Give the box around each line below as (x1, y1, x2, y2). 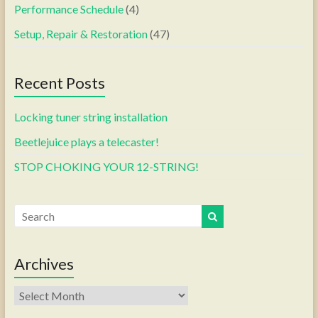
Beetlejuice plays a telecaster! (13, 135, 159, 148)
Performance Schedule (13, 2, 124, 16)
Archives (13, 253, 74, 273)
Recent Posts (13, 73, 105, 92)
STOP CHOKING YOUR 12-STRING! (13, 160, 199, 173)
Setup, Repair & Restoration (13, 27, 148, 40)
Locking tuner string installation (13, 110, 168, 124)
